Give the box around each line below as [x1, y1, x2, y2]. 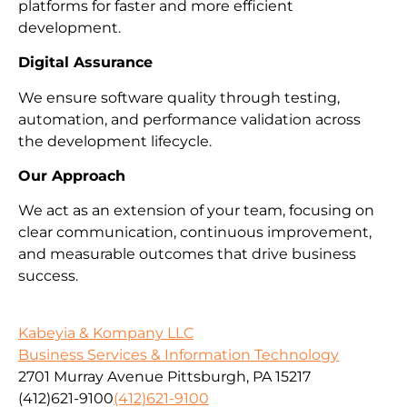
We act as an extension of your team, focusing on [18, 202, 374, 220]
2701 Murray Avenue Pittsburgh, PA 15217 [18, 367, 311, 385]
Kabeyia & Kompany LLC [18, 323, 194, 342]
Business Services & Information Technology [18, 345, 339, 363]
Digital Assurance [18, 54, 153, 72]
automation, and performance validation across [18, 110, 361, 128]
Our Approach [18, 166, 125, 184]
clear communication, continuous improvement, [18, 223, 372, 242]
